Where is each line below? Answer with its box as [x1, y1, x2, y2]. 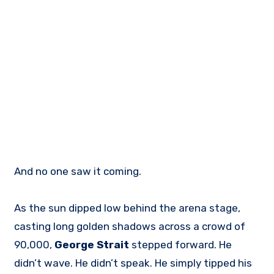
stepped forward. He [129, 239, 232, 251]
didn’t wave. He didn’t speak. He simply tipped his [14, 257, 253, 270]
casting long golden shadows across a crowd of [14, 220, 246, 233]
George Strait [54, 239, 130, 251]
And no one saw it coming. [14, 165, 142, 178]
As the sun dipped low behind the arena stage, [14, 202, 241, 215]
